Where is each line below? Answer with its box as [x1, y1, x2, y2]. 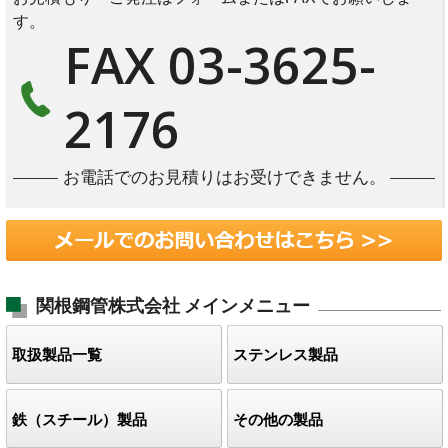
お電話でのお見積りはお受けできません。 [62, 167, 386, 187]
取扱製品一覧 [11, 346, 102, 364]
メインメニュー [183, 295, 310, 316]
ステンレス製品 [232, 346, 338, 364]
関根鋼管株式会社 [35, 295, 180, 316]
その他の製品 [232, 410, 323, 428]
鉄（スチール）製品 [11, 410, 147, 428]
